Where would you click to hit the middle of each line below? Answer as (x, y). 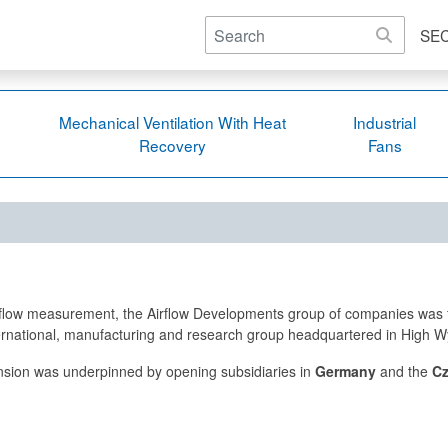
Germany (345, 370)
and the (404, 370)
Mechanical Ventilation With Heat (173, 122)
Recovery (173, 145)
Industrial (385, 122)
